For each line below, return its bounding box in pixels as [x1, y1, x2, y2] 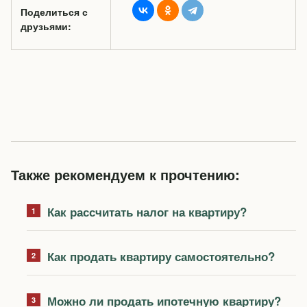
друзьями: [21, 19, 71, 34]
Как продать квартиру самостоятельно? [47, 248, 275, 265]
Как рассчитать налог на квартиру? [47, 204, 247, 221]
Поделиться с [21, 5, 88, 19]
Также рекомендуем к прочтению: [11, 164, 240, 185]
